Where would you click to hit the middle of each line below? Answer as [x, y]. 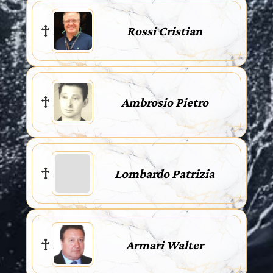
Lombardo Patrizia [165, 173]
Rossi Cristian [165, 31]
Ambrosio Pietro [165, 102]
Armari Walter [165, 245]
